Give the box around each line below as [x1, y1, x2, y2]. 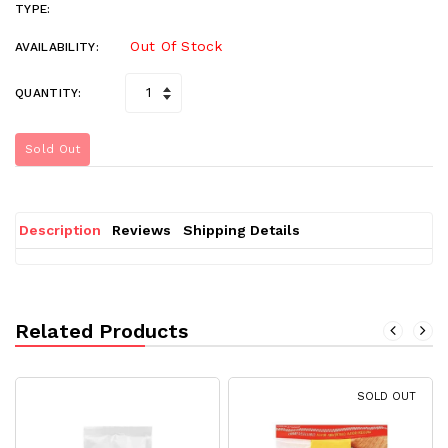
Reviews [112, 221, 172, 238]
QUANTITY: [15, 85, 82, 100]
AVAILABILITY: [15, 40, 99, 55]
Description [19, 221, 101, 238]
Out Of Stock [130, 37, 222, 54]
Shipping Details [182, 221, 300, 238]
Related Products [15, 318, 188, 343]
